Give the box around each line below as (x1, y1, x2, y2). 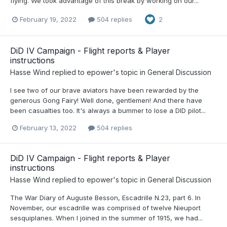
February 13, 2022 (20, 124, 77, 132)
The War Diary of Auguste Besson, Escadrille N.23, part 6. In (10, 194, 201, 202)
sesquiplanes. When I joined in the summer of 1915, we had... (10, 214, 203, 222)
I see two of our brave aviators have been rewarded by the (10, 86, 199, 95)
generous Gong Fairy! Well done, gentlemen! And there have (10, 96, 202, 105)
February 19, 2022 (20, 15, 77, 23)
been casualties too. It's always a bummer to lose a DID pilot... (10, 106, 206, 115)
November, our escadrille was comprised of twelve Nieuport (10, 204, 201, 212)
